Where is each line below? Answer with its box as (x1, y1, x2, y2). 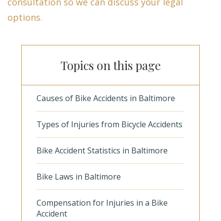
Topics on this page (60, 57, 161, 73)
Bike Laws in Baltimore (37, 171, 123, 182)
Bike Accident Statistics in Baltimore (37, 145, 168, 156)
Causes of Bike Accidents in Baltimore (37, 93, 175, 104)
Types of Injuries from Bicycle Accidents (37, 119, 183, 130)
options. (7, 11, 42, 23)
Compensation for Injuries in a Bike (37, 197, 168, 208)
